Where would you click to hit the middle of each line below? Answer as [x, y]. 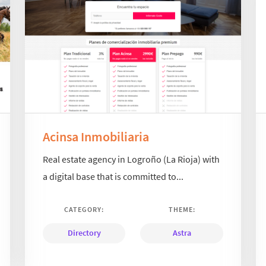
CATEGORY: [84, 210]
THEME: [182, 210]
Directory [84, 233]
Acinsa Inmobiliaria [96, 136]
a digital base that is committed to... [113, 177]
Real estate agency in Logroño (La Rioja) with [132, 159]
